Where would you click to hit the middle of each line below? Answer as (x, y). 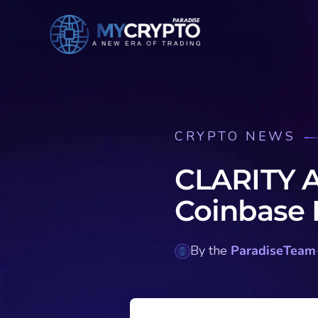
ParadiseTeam (273, 251)
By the (210, 251)
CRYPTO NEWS (235, 136)
